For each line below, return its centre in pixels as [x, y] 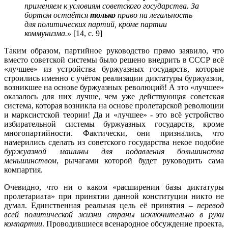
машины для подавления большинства [141, 151]
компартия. [23, 169]
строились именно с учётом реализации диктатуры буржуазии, [114, 78]
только [103, 15]
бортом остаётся [57, 15]
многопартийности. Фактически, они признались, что [114, 133]
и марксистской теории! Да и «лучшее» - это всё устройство [114, 115]
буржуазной [25, 151]
